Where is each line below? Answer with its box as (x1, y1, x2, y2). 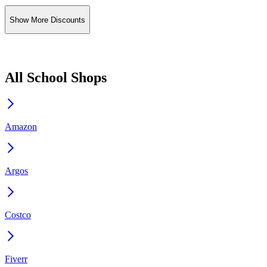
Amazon (5, 122, 37, 132)
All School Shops (5, 70, 107, 86)
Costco (5, 210, 31, 220)
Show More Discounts (10, 15, 85, 24)
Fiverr (5, 254, 27, 264)
